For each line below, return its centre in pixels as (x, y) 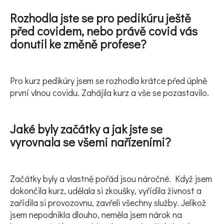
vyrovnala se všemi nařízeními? (90, 141)
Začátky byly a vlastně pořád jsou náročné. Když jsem (111, 178)
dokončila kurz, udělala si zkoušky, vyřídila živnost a (106, 190)
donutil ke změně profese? (78, 43)
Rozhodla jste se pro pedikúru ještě (100, 17)
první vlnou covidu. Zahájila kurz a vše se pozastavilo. (109, 92)
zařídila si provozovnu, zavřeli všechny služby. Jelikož (108, 202)
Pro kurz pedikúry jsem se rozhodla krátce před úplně (108, 80)
